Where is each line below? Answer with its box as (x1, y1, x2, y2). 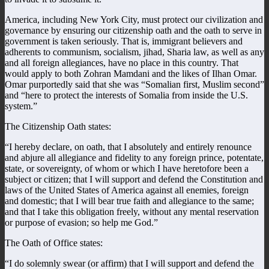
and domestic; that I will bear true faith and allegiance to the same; (5, 195, 254, 206)
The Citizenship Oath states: (5, 121, 111, 131)
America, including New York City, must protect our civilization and (5, 14, 263, 25)
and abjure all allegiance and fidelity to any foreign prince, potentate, (5, 152, 264, 163)
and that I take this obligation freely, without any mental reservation (5, 206, 259, 217)
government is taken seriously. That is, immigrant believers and (5, 35, 243, 46)
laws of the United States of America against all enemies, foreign (5, 184, 249, 195)
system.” (5, 100, 37, 111)
